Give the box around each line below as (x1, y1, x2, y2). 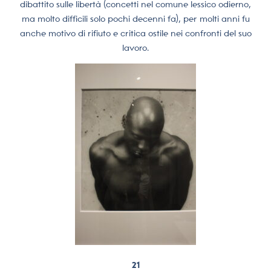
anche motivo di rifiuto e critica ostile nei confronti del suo (19, 28, 252, 38)
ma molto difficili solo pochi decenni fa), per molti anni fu (21, 13, 250, 24)
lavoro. (122, 42, 149, 53)
